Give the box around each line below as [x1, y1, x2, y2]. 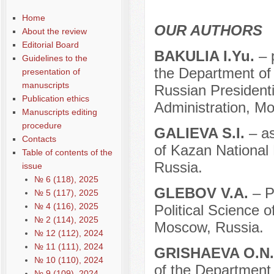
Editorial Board [21, 40, 79, 50]
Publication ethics [21, 94, 89, 103]
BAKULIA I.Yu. [154, 48, 259, 65]
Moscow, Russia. [154, 219, 264, 236]
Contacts [21, 134, 56, 144]
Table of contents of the [21, 147, 113, 157]
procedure [21, 120, 62, 130]
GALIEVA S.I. [154, 125, 249, 142]
